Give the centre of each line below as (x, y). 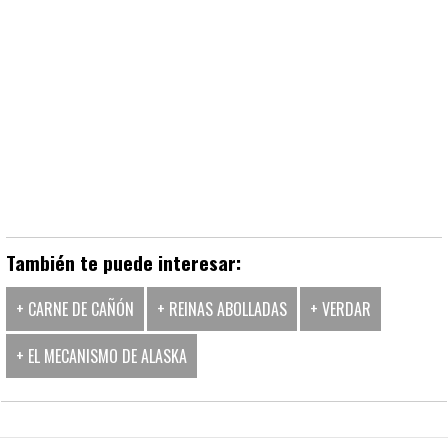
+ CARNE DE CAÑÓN (75, 309)
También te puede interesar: (123, 262)
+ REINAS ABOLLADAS (222, 309)
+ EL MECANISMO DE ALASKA (101, 356)
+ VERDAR (340, 309)
